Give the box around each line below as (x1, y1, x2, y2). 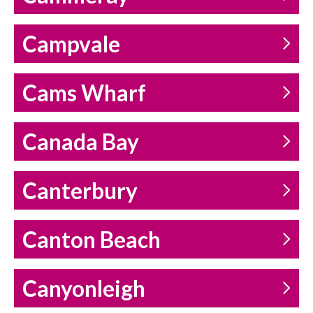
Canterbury (22, 177, 138, 205)
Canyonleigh (22, 275, 145, 303)
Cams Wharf (22, 80, 146, 107)
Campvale (22, 31, 120, 58)
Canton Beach (22, 226, 161, 254)
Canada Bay (22, 129, 139, 156)
